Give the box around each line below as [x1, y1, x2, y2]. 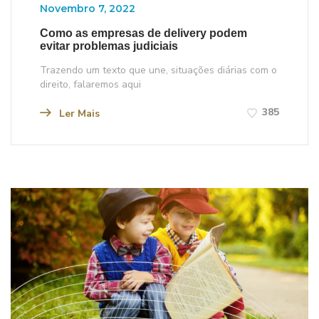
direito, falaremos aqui [40, 77, 141, 91]
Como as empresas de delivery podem [40, 26, 247, 39]
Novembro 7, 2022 [40, 1, 135, 15]
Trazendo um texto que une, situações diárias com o [40, 63, 277, 77]
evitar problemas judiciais [40, 39, 178, 52]
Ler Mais [56, 106, 100, 120]
